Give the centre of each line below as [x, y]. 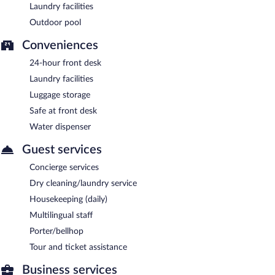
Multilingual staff [61, 215]
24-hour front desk [65, 63]
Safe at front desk [63, 111]
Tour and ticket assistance [78, 247]
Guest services [62, 149]
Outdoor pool [55, 22]
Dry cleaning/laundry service [83, 183]
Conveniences [60, 45]
